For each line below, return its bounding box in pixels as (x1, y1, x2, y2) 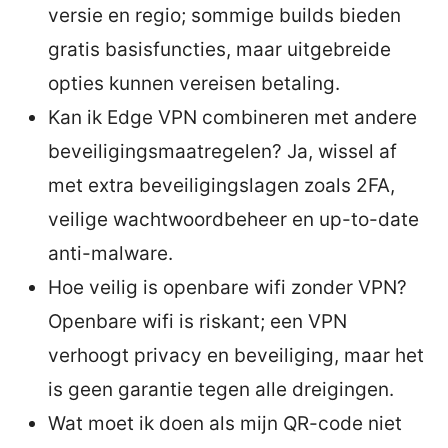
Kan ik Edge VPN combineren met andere (48, 105, 417, 129)
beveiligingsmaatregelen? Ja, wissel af (48, 139, 397, 163)
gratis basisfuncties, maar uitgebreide (48, 37, 391, 61)
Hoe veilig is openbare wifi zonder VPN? (48, 275, 407, 299)
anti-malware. (48, 241, 173, 265)
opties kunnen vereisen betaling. (48, 71, 340, 95)
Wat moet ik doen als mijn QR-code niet (48, 411, 402, 435)
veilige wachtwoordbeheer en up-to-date (48, 207, 419, 231)
